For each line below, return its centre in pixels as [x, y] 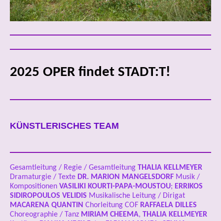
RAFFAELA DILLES [168, 205]
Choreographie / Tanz [45, 215]
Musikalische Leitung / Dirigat [136, 196]
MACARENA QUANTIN [48, 205]
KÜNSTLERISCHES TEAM [64, 126]
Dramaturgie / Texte [44, 177]
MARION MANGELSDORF [133, 177]
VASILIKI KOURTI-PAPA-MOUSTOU [115, 187]
